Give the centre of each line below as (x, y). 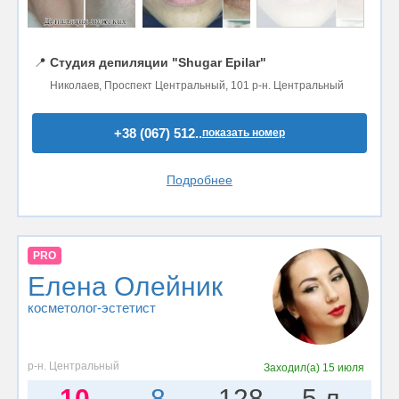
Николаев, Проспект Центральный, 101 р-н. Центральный (197, 85)
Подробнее (199, 179)
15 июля (344, 367)
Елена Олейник (125, 287)
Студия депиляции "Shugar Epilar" (158, 62)
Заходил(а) (293, 367)
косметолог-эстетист (92, 308)
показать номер (244, 132)
